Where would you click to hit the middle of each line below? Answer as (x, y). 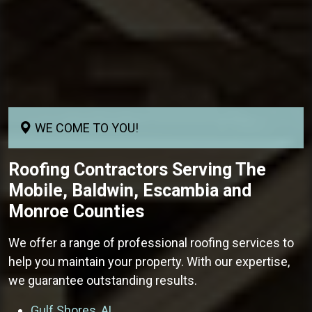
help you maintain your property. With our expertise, (149, 261)
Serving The (217, 169)
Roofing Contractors (88, 169)
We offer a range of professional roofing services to (151, 242)
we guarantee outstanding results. (103, 280)
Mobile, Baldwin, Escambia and (130, 190)
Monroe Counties (76, 211)
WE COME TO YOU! (85, 127)
